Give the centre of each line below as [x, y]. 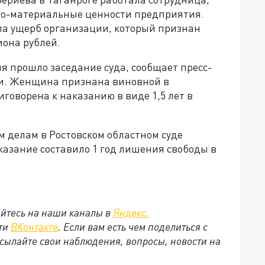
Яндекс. [131, 213]
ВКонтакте [34, 227]
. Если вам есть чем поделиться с [133, 227]
